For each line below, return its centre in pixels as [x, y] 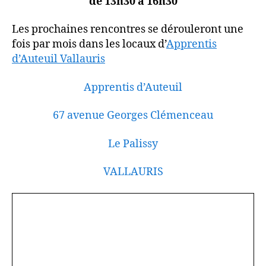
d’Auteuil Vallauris [58, 59]
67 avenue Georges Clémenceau [133, 115]
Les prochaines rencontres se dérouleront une [128, 29]
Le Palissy [133, 144]
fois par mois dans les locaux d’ [89, 44]
